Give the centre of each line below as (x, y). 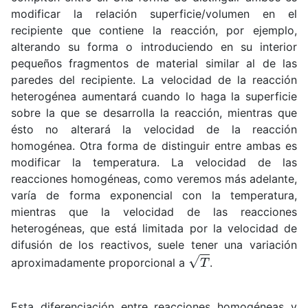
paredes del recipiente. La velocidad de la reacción (154, 79)
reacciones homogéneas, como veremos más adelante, (154, 178)
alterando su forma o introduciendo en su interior (154, 46)
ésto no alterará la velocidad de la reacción (154, 129)
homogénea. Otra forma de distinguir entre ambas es (154, 145)
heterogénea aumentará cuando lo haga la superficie (154, 96)
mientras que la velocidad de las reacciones (154, 211)
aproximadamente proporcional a (100, 263)
